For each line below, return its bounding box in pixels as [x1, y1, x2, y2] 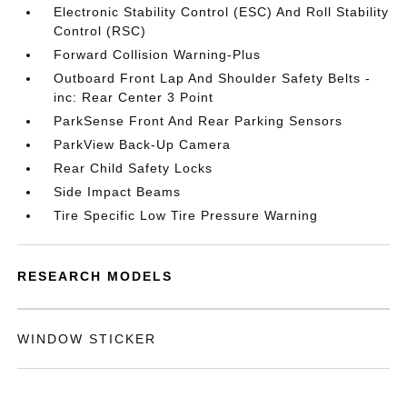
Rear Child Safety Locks [54, 161, 213, 175]
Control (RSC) [54, 24, 147, 38]
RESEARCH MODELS [17, 269, 174, 283]
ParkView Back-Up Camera [54, 137, 232, 152]
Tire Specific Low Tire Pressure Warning [54, 208, 319, 223]
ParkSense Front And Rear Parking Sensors [54, 114, 343, 128]
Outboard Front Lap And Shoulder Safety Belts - [54, 71, 372, 85]
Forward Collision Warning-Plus [54, 47, 262, 62]
